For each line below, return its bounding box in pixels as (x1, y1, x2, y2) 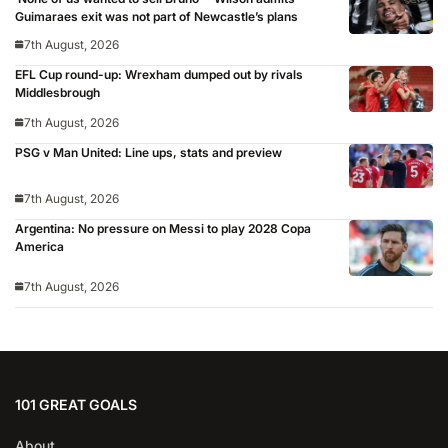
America (15, 239, 64, 255)
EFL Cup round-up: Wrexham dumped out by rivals (15, 66, 303, 82)
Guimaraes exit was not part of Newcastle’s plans (15, 8, 298, 24)
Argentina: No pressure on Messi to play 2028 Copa (15, 221, 311, 237)
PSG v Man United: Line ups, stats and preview (15, 145, 282, 161)
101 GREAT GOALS (15, 396, 137, 414)
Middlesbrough (15, 84, 100, 100)
